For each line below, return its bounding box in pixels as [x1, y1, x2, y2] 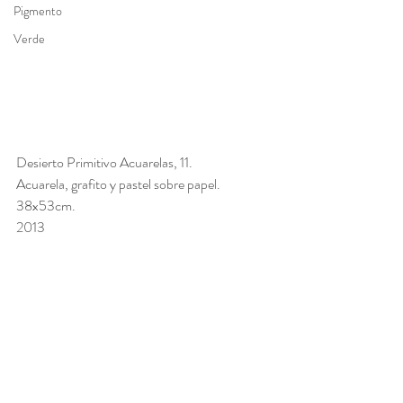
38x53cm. [16, 195, 78, 217]
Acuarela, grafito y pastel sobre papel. [16, 174, 223, 195]
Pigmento [13, 2, 62, 20]
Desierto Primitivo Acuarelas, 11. [16, 152, 195, 174]
